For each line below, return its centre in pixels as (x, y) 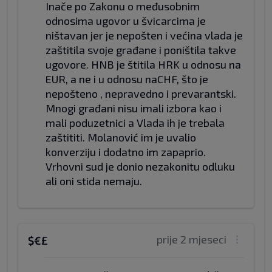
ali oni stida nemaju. (94, 181)
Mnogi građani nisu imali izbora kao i (134, 108)
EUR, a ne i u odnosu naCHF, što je (127, 79)
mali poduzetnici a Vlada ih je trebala (135, 123)
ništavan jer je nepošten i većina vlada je (144, 35)
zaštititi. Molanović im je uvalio (121, 137)
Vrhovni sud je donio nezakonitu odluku (140, 166)
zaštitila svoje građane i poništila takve (141, 50)
